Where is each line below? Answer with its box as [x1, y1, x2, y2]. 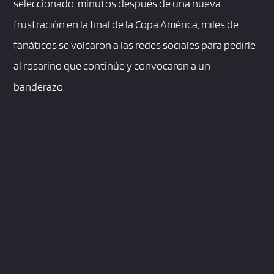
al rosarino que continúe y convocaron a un [13, 59, 211, 73]
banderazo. [13, 80, 65, 94]
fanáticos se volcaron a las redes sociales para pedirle [13, 39, 256, 52]
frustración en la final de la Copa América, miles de [13, 18, 239, 31]
